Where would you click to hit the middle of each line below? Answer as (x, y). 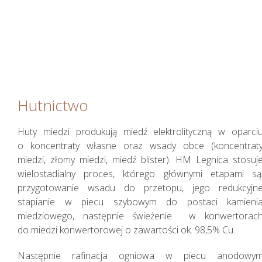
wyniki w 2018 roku (94, 16)
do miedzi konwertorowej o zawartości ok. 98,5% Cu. (126, 230)
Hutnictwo (53, 105)
